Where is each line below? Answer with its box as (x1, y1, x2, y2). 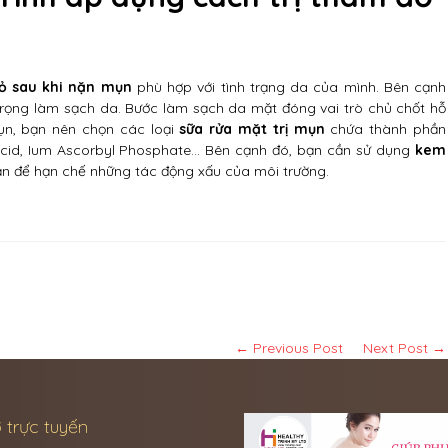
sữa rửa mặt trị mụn (179, 120, 325, 138)
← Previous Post (235, 339, 343, 357)
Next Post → (363, 339, 446, 357)
